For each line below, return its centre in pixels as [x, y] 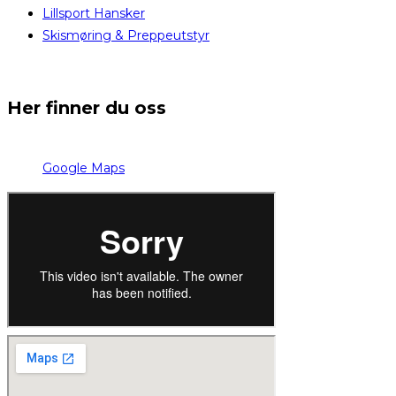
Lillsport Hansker [94, 13]
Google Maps [84, 168]
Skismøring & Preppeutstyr [126, 35]
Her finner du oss [87, 108]
